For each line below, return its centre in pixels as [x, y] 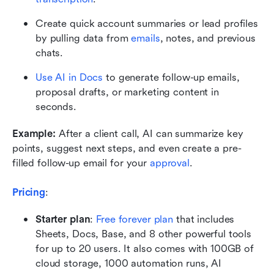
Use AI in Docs [69, 78]
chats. [50, 53]
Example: [34, 134]
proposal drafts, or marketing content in [127, 92]
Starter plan [63, 220]
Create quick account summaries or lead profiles [147, 24]
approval [169, 163]
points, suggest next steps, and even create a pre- [127, 149]
